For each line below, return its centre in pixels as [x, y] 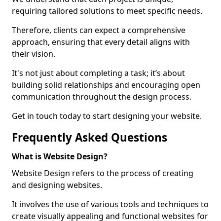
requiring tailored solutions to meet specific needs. [107, 11]
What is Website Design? [60, 156]
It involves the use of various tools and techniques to [110, 204]
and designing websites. [57, 185]
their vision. [34, 54]
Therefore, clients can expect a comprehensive [99, 30]
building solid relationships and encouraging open [106, 85]
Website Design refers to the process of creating [103, 173]
